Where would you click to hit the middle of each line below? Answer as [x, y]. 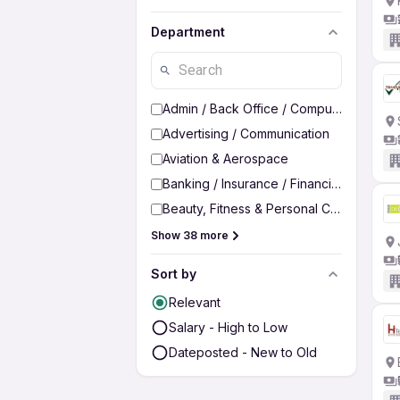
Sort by [174, 274]
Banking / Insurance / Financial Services [279, 183]
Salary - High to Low [228, 327]
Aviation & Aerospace [225, 158]
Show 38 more [190, 235]
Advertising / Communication [246, 133]
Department [188, 32]
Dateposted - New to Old [243, 352]
